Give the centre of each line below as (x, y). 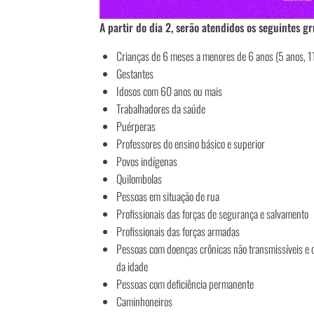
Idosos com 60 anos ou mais (169, 91)
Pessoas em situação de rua (168, 197)
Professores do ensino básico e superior (191, 144)
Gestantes (135, 74)
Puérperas (136, 127)
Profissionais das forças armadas (178, 232)
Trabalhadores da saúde (161, 109)
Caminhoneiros (144, 302)
